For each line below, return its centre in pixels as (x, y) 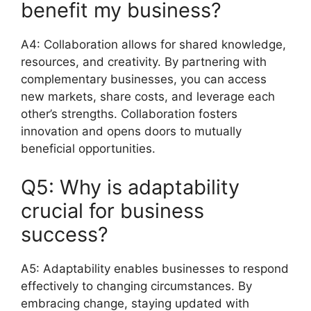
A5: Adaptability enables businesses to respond (155, 268)
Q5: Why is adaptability (130, 187)
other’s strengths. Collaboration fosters (129, 114)
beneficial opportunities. (88, 149)
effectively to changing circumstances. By (136, 286)
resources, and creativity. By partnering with (144, 62)
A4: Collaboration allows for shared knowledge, (153, 44)
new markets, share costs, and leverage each (148, 96)
